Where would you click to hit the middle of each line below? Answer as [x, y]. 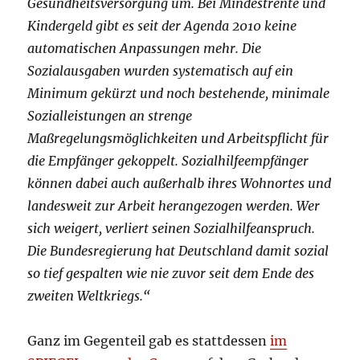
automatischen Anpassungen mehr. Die [145, 49]
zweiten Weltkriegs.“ [89, 296]
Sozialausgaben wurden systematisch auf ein [161, 71]
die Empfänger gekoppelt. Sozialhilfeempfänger [168, 161]
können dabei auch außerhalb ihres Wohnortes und [180, 184]
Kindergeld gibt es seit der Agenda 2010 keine [162, 26]
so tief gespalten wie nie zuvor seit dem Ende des [171, 274]
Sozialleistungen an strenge [110, 116]
